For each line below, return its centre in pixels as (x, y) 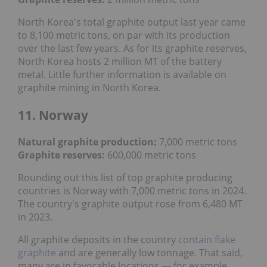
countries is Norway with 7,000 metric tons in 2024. (132, 191)
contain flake (207, 240)
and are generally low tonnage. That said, (149, 253)
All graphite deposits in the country (98, 240)
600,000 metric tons (150, 155)
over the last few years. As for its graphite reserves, (132, 49)
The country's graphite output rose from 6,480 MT (130, 204)
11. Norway (53, 115)
